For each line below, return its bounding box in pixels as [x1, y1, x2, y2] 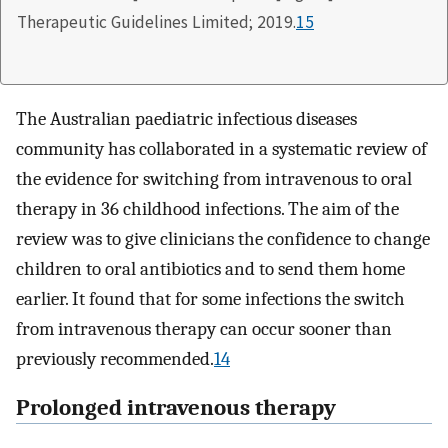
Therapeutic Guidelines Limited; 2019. [17, 10, 296, 33]
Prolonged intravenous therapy [16, 394, 336, 421]
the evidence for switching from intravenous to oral [16, 167, 412, 190]
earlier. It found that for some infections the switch [16, 287, 405, 310]
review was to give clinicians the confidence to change [16, 227, 430, 250]
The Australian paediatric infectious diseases [16, 107, 357, 130]
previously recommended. [16, 347, 214, 370]
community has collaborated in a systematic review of [16, 137, 427, 160]
